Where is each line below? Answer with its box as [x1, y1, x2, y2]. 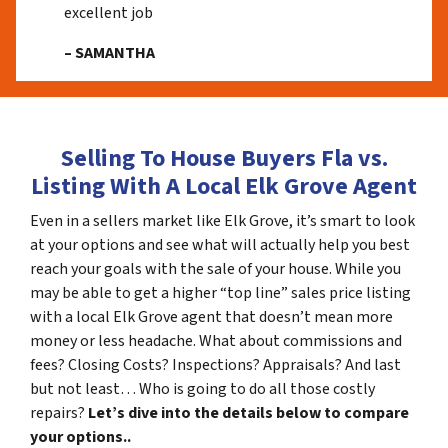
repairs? [30, 402, 88, 424]
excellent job [64, 2, 153, 24]
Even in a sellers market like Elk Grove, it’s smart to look [30, 210, 415, 232]
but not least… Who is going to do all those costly [30, 378, 375, 400]
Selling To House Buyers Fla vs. [60, 141, 388, 176]
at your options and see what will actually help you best [30, 234, 410, 256]
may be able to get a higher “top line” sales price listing [30, 282, 411, 304]
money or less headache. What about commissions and [30, 330, 402, 352]
